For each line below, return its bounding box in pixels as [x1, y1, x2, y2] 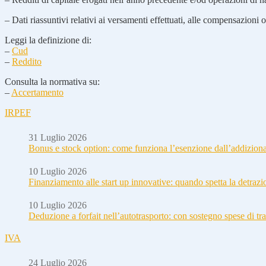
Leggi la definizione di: [5, 34, 91, 45]
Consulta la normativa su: [5, 76, 100, 87]
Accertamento [11, 87, 64, 97]
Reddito [12, 56, 42, 66]
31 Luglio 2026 [28, 132, 87, 142]
